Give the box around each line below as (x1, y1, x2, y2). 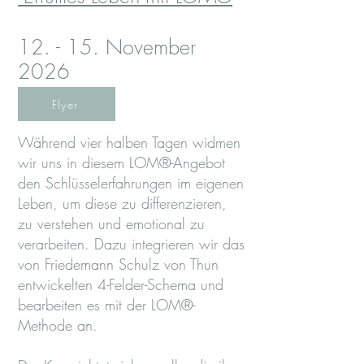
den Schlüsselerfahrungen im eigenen (18, 173, 244, 193)
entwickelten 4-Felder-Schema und (18, 275, 223, 294)
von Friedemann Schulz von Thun (18, 254, 219, 274)
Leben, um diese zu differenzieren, (18, 193, 227, 213)
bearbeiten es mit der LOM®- (18, 295, 195, 314)
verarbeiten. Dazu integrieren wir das (18, 234, 245, 253)
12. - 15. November (18, 33, 196, 61)
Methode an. (18, 315, 102, 335)
